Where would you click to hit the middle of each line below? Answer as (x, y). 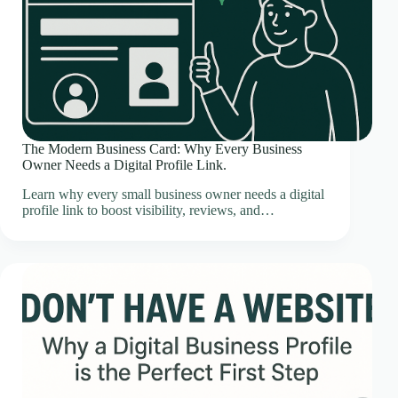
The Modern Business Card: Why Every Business (162, 149)
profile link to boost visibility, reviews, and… (148, 211)
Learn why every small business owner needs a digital (173, 195)
